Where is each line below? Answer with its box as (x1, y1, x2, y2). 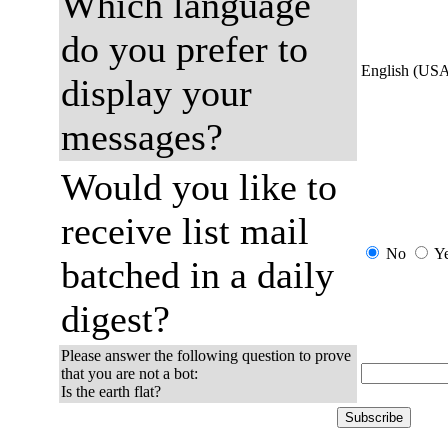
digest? (61, 298, 170, 340)
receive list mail (61, 210, 309, 252)
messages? (61, 116, 223, 158)
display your (61, 72, 252, 114)
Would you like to (61, 166, 337, 208)
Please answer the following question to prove (61, 347, 351, 364)
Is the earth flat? (61, 383, 161, 400)
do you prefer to (61, 28, 308, 70)
